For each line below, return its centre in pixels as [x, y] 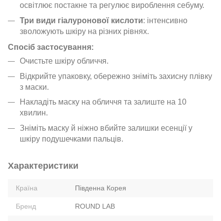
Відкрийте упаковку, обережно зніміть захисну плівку [116, 76]
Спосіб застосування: [51, 47]
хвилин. [34, 113]
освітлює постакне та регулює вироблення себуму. [112, 5]
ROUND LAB [95, 206]
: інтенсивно [165, 20]
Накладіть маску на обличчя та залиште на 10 [103, 102]
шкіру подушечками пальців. [72, 139]
